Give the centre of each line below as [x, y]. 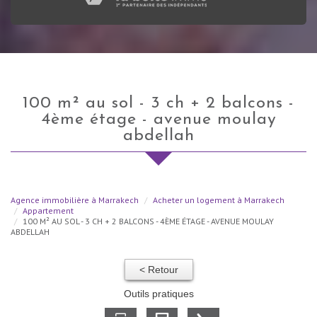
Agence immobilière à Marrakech [75, 200]
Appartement [48, 210]
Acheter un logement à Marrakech [219, 200]
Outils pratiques [158, 293]
